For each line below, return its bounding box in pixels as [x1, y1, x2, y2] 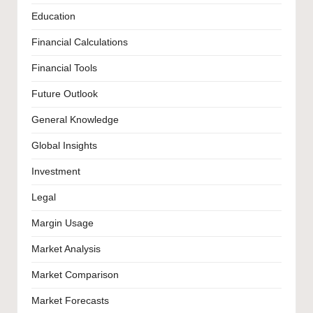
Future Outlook [31, 89, 98, 100]
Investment [31, 166, 80, 177]
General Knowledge [31, 115, 119, 126]
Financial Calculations [31, 37, 128, 48]
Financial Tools [31, 63, 97, 74]
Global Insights [31, 140, 97, 152]
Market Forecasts [31, 296, 109, 307]
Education [31, 11, 75, 22]
